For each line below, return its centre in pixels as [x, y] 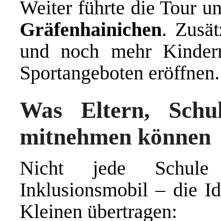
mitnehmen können [115, 136]
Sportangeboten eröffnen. [120, 73]
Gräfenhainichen [91, 29]
